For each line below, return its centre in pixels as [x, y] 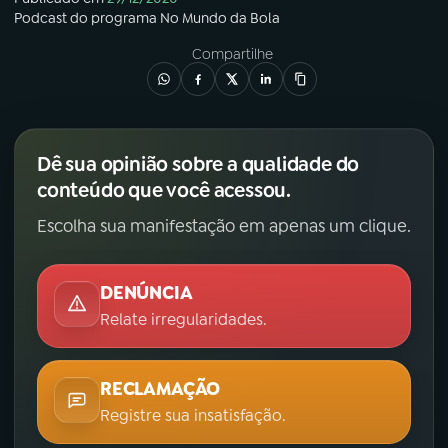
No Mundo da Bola [220, 18]
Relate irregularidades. [183, 320]
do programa [113, 18]
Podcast [40, 18]
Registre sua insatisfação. [193, 416]
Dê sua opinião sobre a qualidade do [198, 164]
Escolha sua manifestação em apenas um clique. [224, 226]
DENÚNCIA [146, 293]
